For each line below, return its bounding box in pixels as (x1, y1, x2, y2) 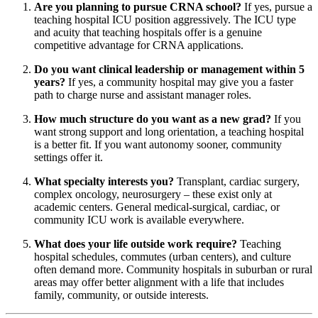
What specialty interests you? (34, 175, 174, 188)
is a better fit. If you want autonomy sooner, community (34, 138, 282, 151)
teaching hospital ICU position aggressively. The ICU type (34, 13, 296, 26)
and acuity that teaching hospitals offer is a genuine (34, 26, 262, 39)
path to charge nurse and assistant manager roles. (34, 89, 251, 102)
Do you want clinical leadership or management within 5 (34, 63, 305, 76)
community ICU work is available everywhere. (34, 214, 244, 226)
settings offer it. (34, 151, 103, 164)
